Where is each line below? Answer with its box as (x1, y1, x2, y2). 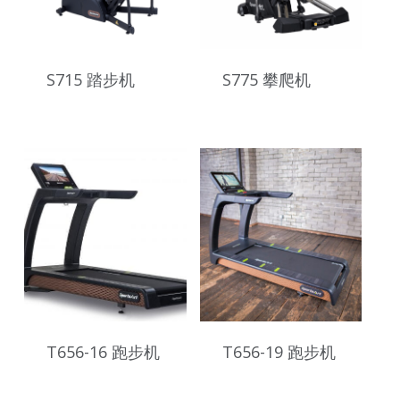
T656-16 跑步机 (46, 341, 160, 363)
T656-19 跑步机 (221, 341, 336, 363)
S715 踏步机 (46, 69, 135, 91)
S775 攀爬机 (221, 69, 311, 91)
